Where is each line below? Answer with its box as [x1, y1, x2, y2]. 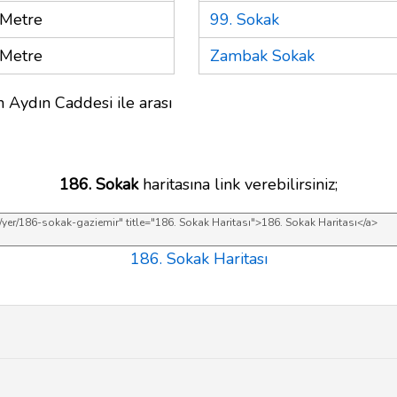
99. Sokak [210, 8, 279, 30]
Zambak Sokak [210, 44, 315, 66]
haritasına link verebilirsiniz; [138, 173, 338, 195]
